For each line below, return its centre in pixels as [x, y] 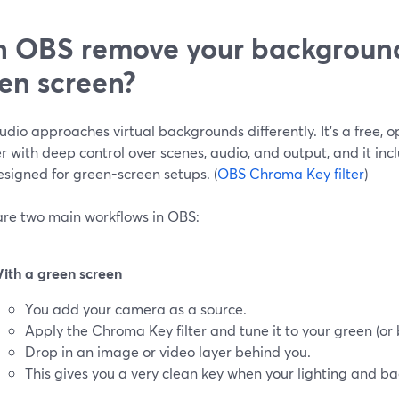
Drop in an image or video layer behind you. [168, 351]
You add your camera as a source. [136, 308]
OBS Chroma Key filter [291, 173]
